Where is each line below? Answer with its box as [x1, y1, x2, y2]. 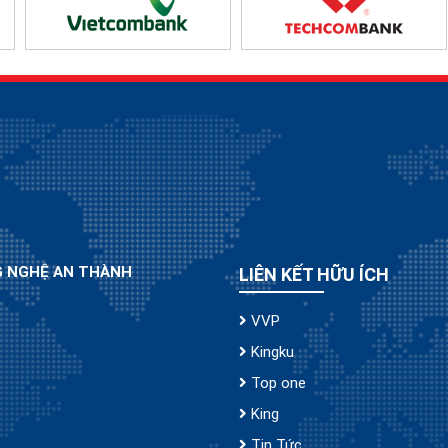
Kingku [247, 343, 294, 362]
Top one [247, 374, 306, 393]
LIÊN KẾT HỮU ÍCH [239, 264, 389, 286]
